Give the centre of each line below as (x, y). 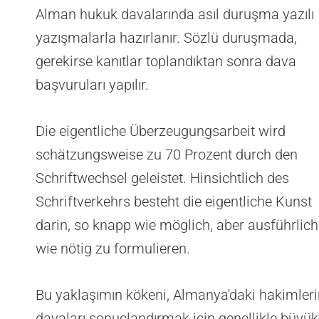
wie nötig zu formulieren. (113, 249)
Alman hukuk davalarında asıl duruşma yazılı (175, 15)
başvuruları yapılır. (92, 85)
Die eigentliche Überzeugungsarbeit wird (161, 131)
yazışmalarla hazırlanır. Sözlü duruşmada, (166, 38)
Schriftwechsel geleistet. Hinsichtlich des (162, 178)
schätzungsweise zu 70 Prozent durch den (167, 155)
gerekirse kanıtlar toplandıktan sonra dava (166, 62)
